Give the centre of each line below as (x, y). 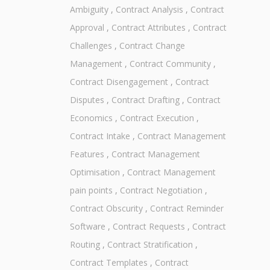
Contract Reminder (187, 209)
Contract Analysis (149, 10)
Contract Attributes (148, 28)
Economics (91, 118)
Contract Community (170, 64)
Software (87, 227)
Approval (87, 28)
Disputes (87, 100)
